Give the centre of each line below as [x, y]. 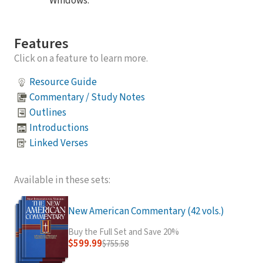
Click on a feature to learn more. [81, 59]
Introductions [59, 128]
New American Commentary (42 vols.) [146, 211]
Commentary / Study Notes [87, 97]
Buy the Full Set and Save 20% [124, 232]
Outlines [48, 112]
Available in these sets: [62, 180]
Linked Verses [59, 143]
